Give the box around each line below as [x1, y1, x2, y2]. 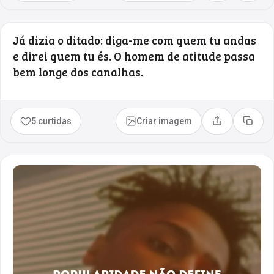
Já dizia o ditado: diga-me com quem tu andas [13, 32, 256, 48]
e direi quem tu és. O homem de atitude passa [13, 48, 255, 64]
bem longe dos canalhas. [13, 64, 143, 80]
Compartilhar [216, 120, 270, 130]
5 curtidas [31, 116, 72, 126]
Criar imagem [136, 116, 193, 126]
